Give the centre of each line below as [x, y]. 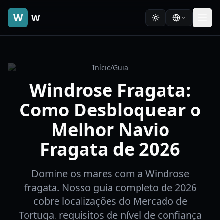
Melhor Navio [110, 129]
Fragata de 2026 [110, 149]
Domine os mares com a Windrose [110, 174]
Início [101, 68]
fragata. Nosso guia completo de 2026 [110, 187]
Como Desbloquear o [110, 110]
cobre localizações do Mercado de [110, 201]
